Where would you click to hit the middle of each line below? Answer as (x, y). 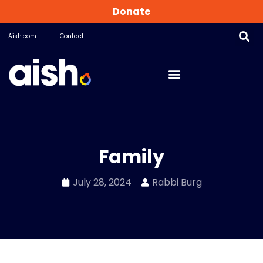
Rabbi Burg (177, 182)
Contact (72, 36)
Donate (131, 11)
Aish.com (22, 36)
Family (131, 156)
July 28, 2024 (102, 182)
